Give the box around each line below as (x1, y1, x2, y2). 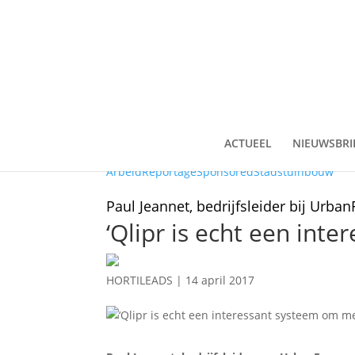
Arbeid (106, 164, 143, 179)
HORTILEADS (106, 273, 174, 288)
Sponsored (197, 164, 254, 179)
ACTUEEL (224, 136, 272, 151)
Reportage (142, 164, 197, 179)
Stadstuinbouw (254, 164, 334, 179)
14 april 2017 (185, 273, 255, 288)
